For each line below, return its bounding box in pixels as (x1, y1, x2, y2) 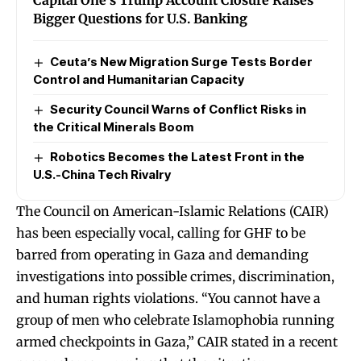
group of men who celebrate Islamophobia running (16, 311, 334, 328)
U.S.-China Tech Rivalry (33, 166, 171, 182)
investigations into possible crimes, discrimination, (16, 268, 334, 284)
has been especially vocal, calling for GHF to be (16, 224, 305, 241)
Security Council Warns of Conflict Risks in (50, 101, 307, 117)
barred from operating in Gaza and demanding (16, 246, 309, 263)
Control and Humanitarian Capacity (33, 71, 244, 87)
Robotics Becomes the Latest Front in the (50, 148, 305, 164)
